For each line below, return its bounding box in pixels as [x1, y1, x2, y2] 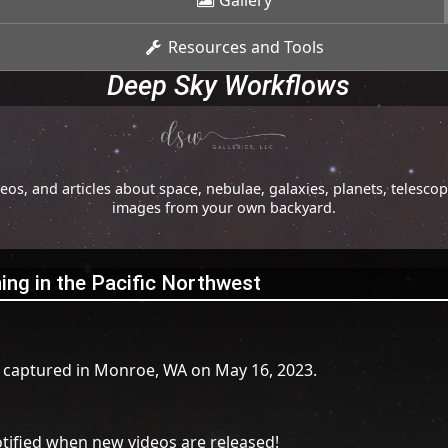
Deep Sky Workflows [106, 70, 350, 103]
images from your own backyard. [112, 198, 336, 218]
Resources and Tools [163, 36, 324, 58]
